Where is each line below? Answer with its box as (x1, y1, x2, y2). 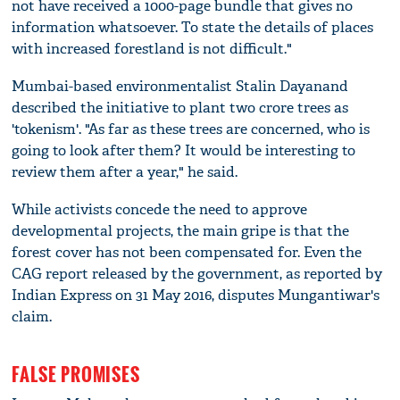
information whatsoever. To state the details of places (12, 17, 374, 37)
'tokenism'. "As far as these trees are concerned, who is (12, 119, 371, 138)
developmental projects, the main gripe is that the (12, 221, 350, 240)
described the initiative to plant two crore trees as (12, 97, 349, 117)
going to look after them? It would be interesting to (12, 140, 356, 160)
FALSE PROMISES (12, 360, 140, 387)
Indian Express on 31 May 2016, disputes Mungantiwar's (12, 285, 380, 304)
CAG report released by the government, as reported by (12, 263, 383, 283)
